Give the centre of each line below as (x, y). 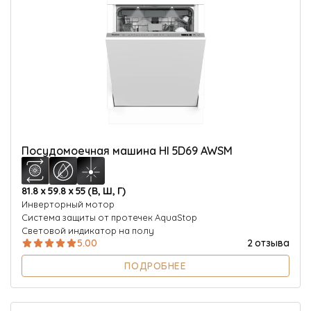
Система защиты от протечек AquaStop (109, 217)
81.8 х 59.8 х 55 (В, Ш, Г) (74, 190)
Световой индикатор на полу (88, 230)
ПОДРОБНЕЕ (155, 265)
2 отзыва (268, 242)
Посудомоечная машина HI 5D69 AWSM (127, 150)
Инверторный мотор (68, 203)
